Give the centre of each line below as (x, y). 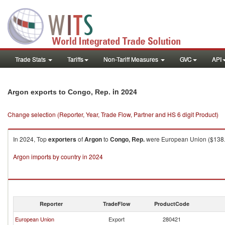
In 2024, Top (31, 139)
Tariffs (75, 59)
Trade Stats (31, 59)
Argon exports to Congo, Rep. (59, 92)
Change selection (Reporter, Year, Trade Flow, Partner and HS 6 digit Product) (113, 114)
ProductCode (172, 204)
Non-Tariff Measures (132, 59)
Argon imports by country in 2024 (58, 156)
